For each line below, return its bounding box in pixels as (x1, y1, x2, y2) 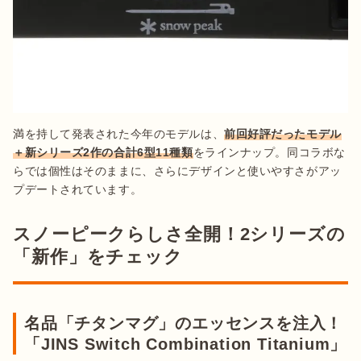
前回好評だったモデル (224, 127, 342, 140)
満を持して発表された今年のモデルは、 (13, 127, 225, 140)
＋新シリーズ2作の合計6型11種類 (13, 145, 193, 159)
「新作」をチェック (13, 246, 183, 267)
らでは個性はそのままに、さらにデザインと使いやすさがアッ (13, 164, 342, 177)
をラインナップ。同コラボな (193, 145, 346, 159)
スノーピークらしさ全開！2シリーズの (13, 223, 346, 244)
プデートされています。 (13, 182, 143, 196)
